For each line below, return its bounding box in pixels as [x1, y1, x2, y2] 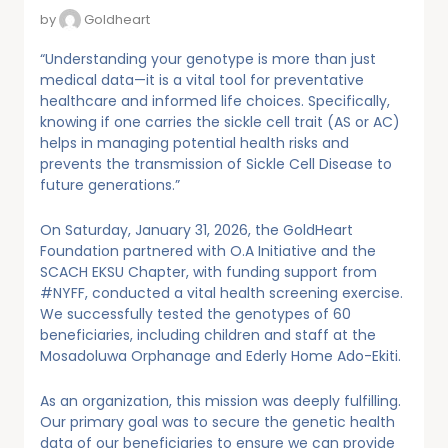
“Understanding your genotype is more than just [40, 48, 376, 69]
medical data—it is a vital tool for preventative [40, 69, 364, 90]
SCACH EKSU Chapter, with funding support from [40, 261, 377, 282]
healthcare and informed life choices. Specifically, [40, 90, 390, 111]
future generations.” [40, 174, 180, 195]
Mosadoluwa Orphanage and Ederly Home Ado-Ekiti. [40, 345, 401, 366]
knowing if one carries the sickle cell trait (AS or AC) [40, 111, 400, 132]
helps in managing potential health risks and [40, 132, 349, 153]
